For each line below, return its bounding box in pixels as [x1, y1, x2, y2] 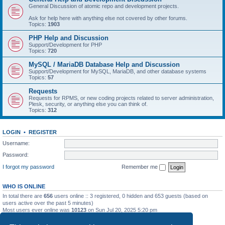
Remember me [122, 163, 159, 170]
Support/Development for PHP [29, 42, 102, 48]
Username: [3, 140, 30, 146]
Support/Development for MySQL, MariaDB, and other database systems [29, 68, 206, 74]
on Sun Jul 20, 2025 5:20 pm [86, 206, 157, 213]
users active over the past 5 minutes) [3, 199, 93, 206]
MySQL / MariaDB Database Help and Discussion [29, 61, 180, 68]
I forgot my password [3, 163, 54, 170]
